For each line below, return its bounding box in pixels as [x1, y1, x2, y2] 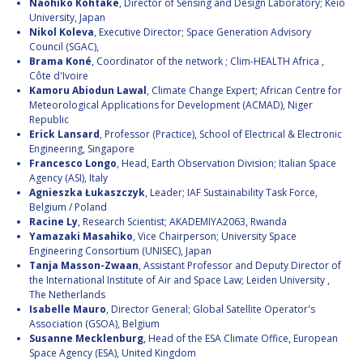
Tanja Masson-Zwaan [29, 258, 139, 273]
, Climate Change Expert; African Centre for [147, 83, 342, 98]
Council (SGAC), [29, 40, 99, 54]
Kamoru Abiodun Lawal [29, 83, 147, 98]
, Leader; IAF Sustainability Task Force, [145, 186, 318, 200]
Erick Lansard [29, 127, 100, 142]
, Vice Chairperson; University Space [133, 229, 297, 244]
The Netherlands [29, 288, 105, 302]
